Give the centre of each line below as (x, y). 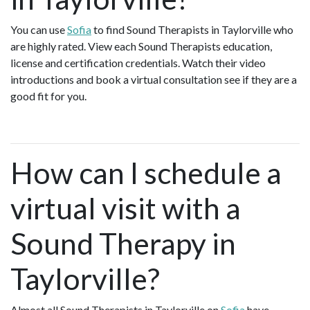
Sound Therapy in (123, 243)
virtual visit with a (126, 208)
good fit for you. (51, 95)
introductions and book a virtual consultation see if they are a (154, 79)
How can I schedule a (146, 172)
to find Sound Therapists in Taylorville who (192, 29)
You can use (39, 29)
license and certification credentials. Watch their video (138, 62)
